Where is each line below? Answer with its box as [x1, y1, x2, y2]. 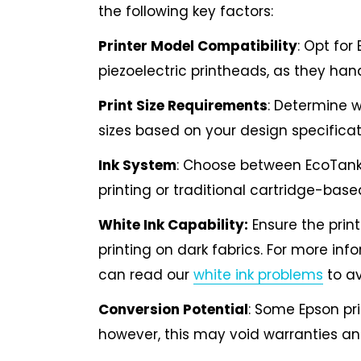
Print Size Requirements [98, 96, 268, 116]
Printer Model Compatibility [98, 36, 297, 56]
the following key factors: [98, 2, 273, 22]
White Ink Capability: [98, 214, 248, 234]
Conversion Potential [98, 299, 248, 319]
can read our [98, 264, 193, 284]
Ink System [98, 155, 176, 175]
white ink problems [193, 264, 323, 284]
